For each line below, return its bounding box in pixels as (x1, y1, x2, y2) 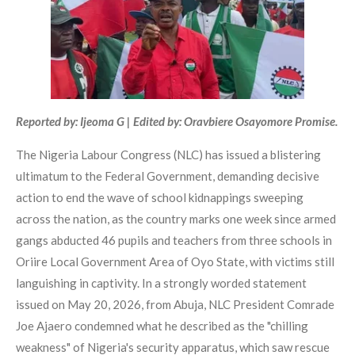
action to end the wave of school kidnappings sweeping (16, 190, 303, 205)
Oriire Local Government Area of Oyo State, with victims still (16, 254, 334, 269)
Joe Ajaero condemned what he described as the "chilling (16, 319, 308, 334)
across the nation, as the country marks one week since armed (16, 212, 336, 227)
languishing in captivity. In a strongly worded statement (16, 276, 307, 291)
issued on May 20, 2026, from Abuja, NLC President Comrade (16, 297, 334, 312)
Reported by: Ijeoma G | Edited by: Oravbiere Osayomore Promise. (16, 114, 338, 129)
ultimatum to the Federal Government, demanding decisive (16, 169, 319, 184)
